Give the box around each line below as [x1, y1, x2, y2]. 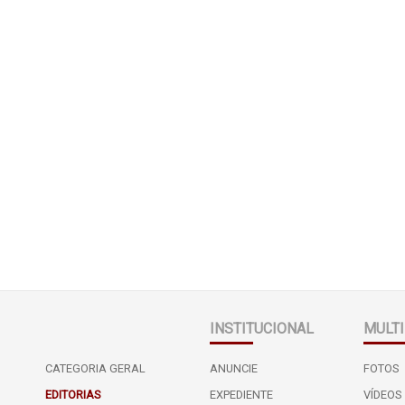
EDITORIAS [44, 387, 100, 401]
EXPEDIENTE [209, 387, 273, 401]
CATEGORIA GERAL [44, 361, 146, 375]
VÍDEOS [363, 387, 402, 401]
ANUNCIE [209, 361, 258, 375]
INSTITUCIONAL [209, 319, 314, 337]
